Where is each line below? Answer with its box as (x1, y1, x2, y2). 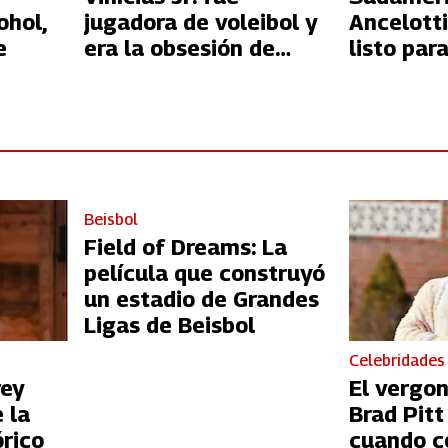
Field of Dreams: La (83, 233, 287, 260)
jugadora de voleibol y (83, 9, 318, 36)
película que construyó (83, 259, 325, 286)
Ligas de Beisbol (83, 311, 255, 338)
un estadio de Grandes (83, 285, 319, 312)
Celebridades (349, 351, 446, 371)
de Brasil (349, 87, 441, 114)
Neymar (83, 61, 166, 88)
